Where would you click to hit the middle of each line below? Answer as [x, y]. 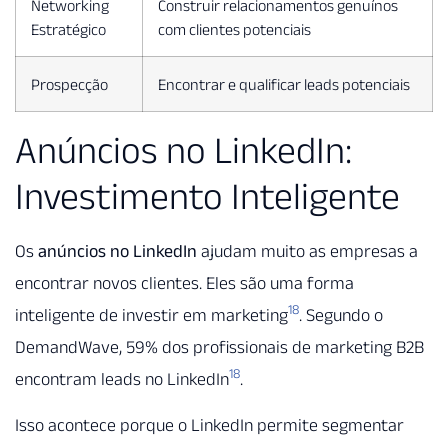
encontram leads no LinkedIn [122, 378]
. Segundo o [341, 314]
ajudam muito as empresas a [307, 250]
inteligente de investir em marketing [151, 314]
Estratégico [68, 28]
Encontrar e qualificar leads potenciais [284, 83]
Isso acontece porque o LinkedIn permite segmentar [209, 425]
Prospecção [69, 83]
